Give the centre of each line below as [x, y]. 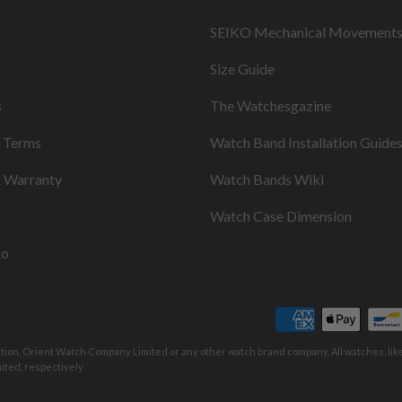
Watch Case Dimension [281, 215]
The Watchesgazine [271, 105]
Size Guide [242, 68]
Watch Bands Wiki [267, 179]
